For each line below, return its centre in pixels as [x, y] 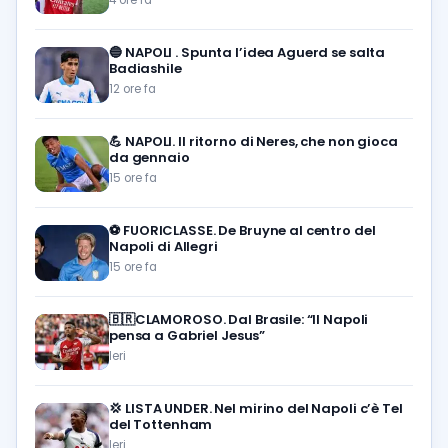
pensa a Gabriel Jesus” [187, 335]
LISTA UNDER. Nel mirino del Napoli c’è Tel [264, 408]
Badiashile [145, 68]
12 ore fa [132, 88]
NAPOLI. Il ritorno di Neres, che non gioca [261, 141]
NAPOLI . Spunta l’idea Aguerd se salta [255, 52]
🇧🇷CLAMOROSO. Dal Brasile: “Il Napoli [239, 319]
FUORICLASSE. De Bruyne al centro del [249, 230]
